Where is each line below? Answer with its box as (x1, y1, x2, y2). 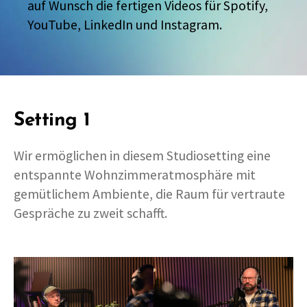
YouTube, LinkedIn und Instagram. (27, 16, 222, 33)
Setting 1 (14, 111, 90, 130)
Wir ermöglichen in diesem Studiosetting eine (14, 147, 271, 164)
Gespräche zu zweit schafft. (14, 205, 167, 221)
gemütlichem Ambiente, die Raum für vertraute (14, 186, 285, 202)
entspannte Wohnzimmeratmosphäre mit (14, 167, 256, 183)
